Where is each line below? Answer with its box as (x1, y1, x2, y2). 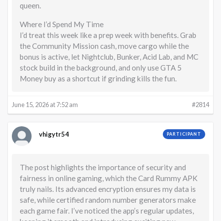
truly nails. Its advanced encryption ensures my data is (20, 184, 196, 193)
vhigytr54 (39, 130, 69, 138)
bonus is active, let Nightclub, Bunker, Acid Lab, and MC (20, 52, 198, 61)
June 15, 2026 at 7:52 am (12, 100, 78, 109)
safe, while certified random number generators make (20, 195, 196, 204)
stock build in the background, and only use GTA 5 (20, 63, 182, 72)
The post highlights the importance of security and (20, 162, 186, 172)
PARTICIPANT (167, 131, 201, 137)
